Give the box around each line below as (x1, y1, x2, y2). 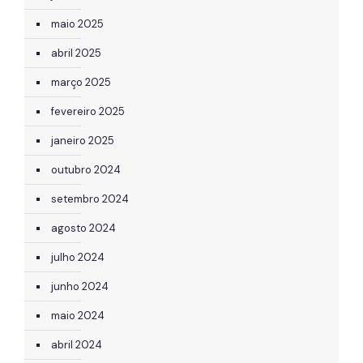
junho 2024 (51, 279, 109, 293)
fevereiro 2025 (51, 104, 125, 118)
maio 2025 (51, 16, 104, 31)
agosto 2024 (51, 220, 116, 235)
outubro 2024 (51, 162, 121, 177)
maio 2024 (51, 308, 105, 322)
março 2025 (51, 75, 111, 89)
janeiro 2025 (51, 133, 114, 147)
